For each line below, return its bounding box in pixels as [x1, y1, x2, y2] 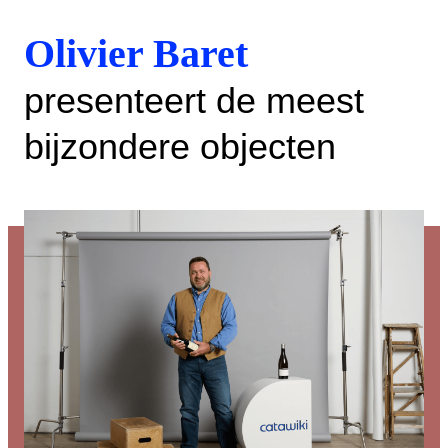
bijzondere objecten [24, 126, 336, 167]
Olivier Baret [24, 31, 248, 76]
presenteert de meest [24, 80, 364, 121]
